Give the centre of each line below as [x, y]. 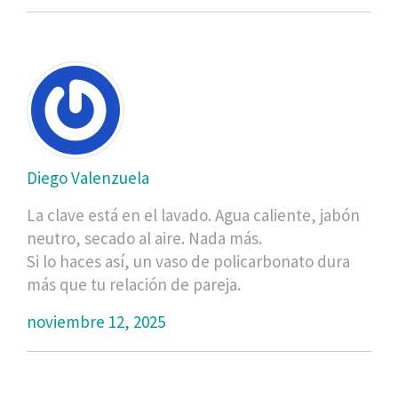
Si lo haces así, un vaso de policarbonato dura [188, 261]
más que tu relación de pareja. [134, 284]
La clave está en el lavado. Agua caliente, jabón [193, 215]
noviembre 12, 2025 [96, 321]
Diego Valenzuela [88, 177]
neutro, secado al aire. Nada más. [144, 238]
